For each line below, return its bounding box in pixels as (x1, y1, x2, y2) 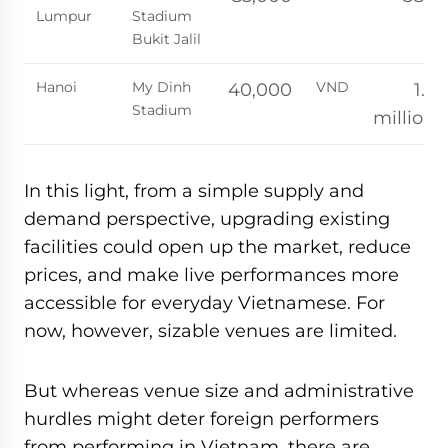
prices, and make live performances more (24, 264, 399, 285)
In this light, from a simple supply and (24, 180, 364, 201)
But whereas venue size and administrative (24, 380, 414, 401)
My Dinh (132, 78, 191, 96)
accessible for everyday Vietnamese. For (24, 292, 385, 313)
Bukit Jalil (132, 30, 201, 48)
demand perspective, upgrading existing (24, 208, 390, 229)
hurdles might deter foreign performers (24, 408, 379, 429)
